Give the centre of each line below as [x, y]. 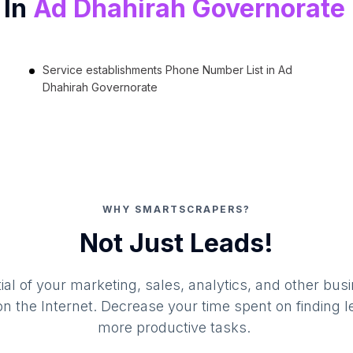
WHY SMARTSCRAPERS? [176, 209]
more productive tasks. [175, 327]
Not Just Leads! [176, 243]
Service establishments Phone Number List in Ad [167, 69]
